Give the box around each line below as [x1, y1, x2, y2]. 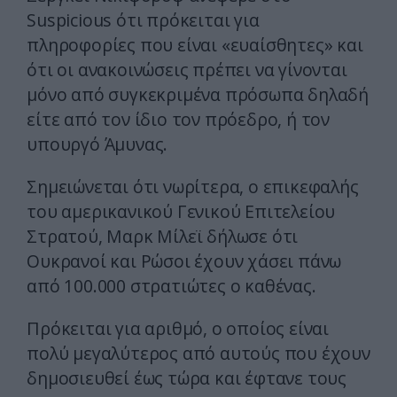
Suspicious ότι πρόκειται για [27, 8, 260, 33]
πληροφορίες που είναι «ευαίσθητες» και [27, 33, 363, 58]
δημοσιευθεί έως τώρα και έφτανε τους [27, 366, 346, 391]
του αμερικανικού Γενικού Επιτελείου [27, 199, 336, 224]
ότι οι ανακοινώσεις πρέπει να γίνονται [27, 58, 347, 82]
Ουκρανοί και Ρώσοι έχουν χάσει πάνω [27, 249, 342, 274]
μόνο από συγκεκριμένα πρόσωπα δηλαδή [27, 82, 369, 107]
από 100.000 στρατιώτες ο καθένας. [27, 274, 316, 299]
